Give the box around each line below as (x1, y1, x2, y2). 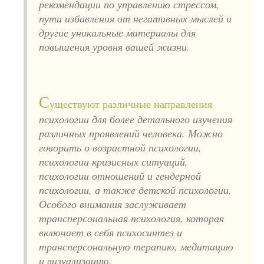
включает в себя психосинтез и (39, 225, 182, 239)
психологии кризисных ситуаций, (39, 154, 188, 169)
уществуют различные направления (49, 98, 212, 110)
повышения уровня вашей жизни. (39, 39, 190, 54)
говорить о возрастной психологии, (39, 140, 202, 154)
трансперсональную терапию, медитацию (39, 239, 233, 253)
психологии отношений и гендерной (39, 168, 201, 183)
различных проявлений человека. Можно (39, 126, 223, 140)
